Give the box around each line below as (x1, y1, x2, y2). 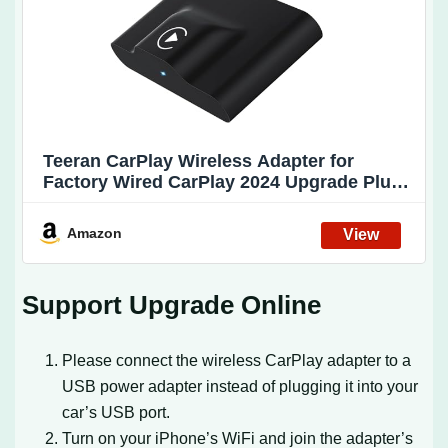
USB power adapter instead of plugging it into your (62, 377, 419, 396)
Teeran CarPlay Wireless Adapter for (43, 150, 355, 171)
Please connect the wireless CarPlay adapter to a (62, 351, 412, 370)
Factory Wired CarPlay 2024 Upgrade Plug (43, 171, 403, 192)
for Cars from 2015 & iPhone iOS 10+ (43, 213, 358, 234)
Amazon (67, 224, 123, 241)
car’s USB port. (62, 403, 171, 422)
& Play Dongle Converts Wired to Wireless (43, 192, 404, 213)
